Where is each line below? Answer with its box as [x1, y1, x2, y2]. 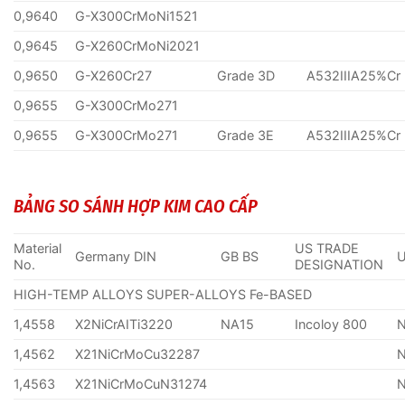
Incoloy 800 [295, 316, 368, 333]
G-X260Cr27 [75, 68, 153, 84]
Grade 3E [217, 127, 275, 144]
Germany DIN [75, 249, 157, 265]
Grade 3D [217, 68, 276, 84]
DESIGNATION [295, 257, 384, 273]
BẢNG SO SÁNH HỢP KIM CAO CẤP [14, 195, 258, 218]
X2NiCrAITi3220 [75, 316, 174, 333]
